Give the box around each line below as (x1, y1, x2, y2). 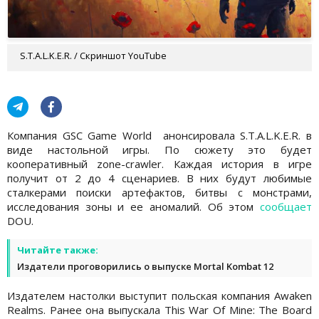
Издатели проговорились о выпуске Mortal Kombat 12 (17, 259, 273, 273)
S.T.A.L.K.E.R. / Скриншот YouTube (20, 48, 167, 62)
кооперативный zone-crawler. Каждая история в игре (7, 156, 312, 171)
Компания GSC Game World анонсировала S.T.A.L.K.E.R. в (7, 127, 312, 142)
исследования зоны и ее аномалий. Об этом (7, 199, 260, 214)
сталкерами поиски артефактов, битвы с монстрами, (7, 184, 312, 199)
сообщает (260, 199, 312, 214)
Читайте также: (17, 243, 98, 256)
